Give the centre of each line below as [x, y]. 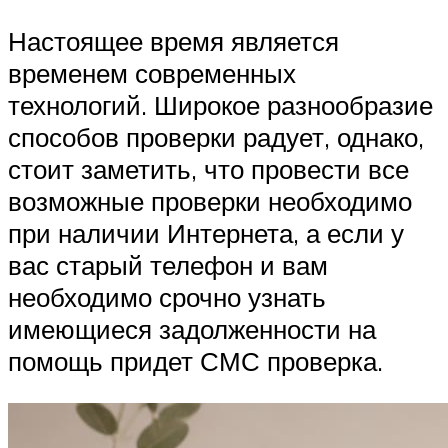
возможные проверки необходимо [210, 200]
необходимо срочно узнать [167, 296]
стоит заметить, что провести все [208, 168]
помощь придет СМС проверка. [195, 360]
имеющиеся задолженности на [192, 328]
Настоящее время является [173, 40]
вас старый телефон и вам [168, 264]
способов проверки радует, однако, [216, 136]
